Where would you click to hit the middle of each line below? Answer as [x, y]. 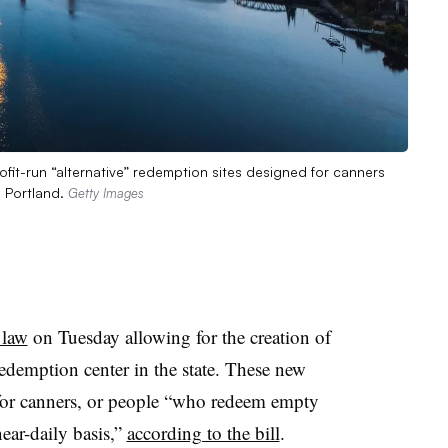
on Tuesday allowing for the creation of [179, 336]
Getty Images [106, 192]
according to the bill [203, 432]
